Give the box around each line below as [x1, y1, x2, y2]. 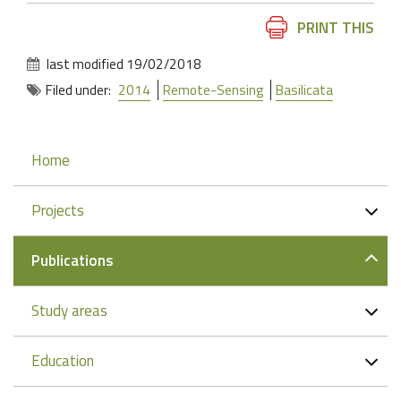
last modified [47, 54, 124, 75]
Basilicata [276, 80, 333, 101]
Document [26, 15, 90, 39]
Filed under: [46, 80, 111, 101]
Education [31, 349, 94, 373]
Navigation [15, 141, 105, 171]
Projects [31, 199, 84, 223]
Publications [31, 249, 114, 273]
